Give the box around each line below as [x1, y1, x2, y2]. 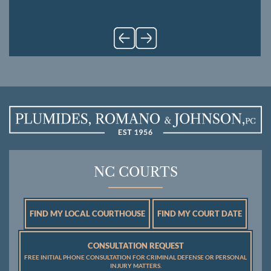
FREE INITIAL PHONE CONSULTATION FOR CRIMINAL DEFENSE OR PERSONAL [24, 253, 247, 261]
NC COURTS [93, 164, 178, 181]
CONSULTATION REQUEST [87, 241, 184, 251]
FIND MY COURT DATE [157, 209, 242, 219]
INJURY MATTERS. [109, 262, 162, 270]
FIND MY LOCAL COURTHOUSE [29, 209, 145, 219]
